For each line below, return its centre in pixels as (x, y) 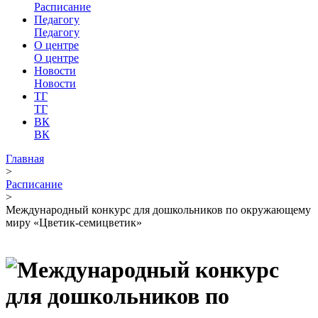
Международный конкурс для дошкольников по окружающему (158, 210)
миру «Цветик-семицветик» (74, 223)
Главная (25, 159)
